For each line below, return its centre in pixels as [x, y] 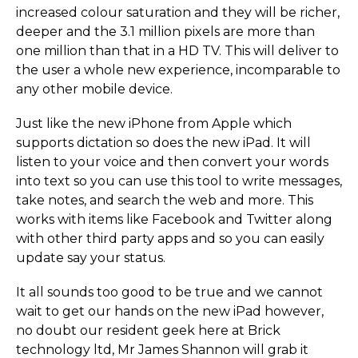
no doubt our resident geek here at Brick [148, 331]
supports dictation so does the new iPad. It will [163, 142]
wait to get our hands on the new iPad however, [170, 312]
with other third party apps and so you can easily [170, 238]
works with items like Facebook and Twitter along [174, 219]
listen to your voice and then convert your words [172, 161]
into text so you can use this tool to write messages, [179, 181]
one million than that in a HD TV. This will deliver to [177, 50]
